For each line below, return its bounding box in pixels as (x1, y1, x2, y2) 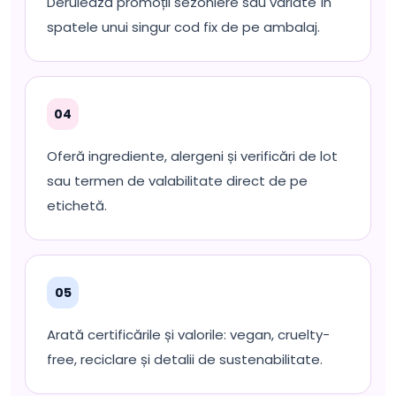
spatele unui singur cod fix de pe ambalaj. (47, 18, 320, 36)
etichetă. (47, 196, 107, 215)
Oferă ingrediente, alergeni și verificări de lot (47, 147, 338, 165)
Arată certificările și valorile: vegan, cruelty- (47, 325, 330, 344)
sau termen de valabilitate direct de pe (47, 171, 308, 190)
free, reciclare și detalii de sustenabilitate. (47, 350, 323, 369)
